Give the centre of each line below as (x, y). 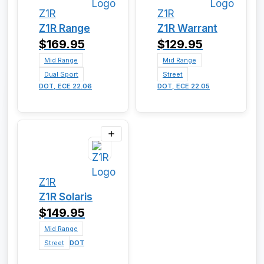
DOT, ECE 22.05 (184, 86)
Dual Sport (61, 74)
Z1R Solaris (66, 196)
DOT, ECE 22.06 (65, 86)
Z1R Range (65, 28)
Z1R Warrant (187, 28)
